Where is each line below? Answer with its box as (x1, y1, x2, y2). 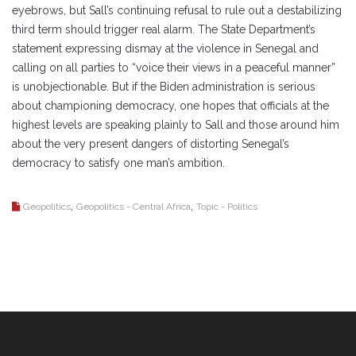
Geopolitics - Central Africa (76, 200, 191, 212)
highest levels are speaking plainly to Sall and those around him (12, 118, 339, 131)
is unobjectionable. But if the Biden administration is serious (12, 79, 315, 93)
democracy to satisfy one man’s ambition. (12, 156, 225, 169)
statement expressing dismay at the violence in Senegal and (12, 41, 319, 55)
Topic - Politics (196, 200, 257, 212)
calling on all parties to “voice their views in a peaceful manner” (12, 60, 335, 74)
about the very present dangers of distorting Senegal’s (12, 137, 289, 150)
